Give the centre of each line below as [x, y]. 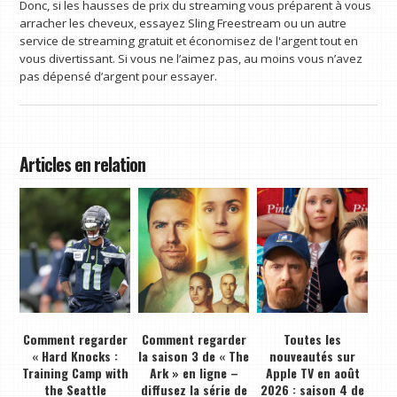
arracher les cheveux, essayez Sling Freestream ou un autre [183, 23]
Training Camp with [75, 373]
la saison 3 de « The [194, 356]
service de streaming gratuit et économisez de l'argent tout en [189, 41]
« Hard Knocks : [75, 356]
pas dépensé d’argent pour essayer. [119, 77]
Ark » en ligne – [194, 373]
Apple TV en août [312, 373]
